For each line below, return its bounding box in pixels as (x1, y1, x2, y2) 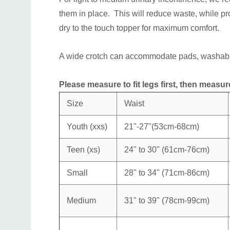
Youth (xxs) (67, 122, 107, 131)
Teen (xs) (67, 145, 100, 154)
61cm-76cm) (164, 145, 209, 154)
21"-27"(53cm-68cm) (124, 122, 199, 131)
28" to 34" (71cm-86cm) (124, 168, 209, 177)
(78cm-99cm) (162, 196, 209, 205)
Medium (67, 196, 96, 205)
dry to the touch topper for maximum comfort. (59, 23, 219, 32)
